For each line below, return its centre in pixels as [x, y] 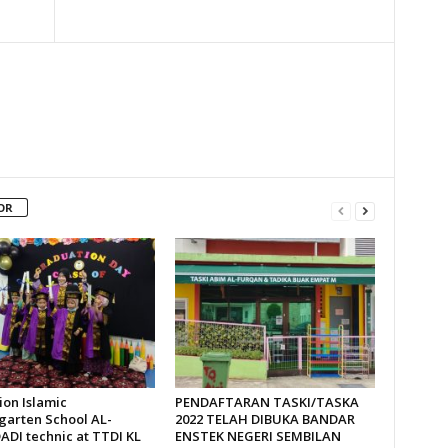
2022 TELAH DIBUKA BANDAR [264, 419]
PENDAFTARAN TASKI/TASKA [266, 402]
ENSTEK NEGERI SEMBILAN [257, 436]
